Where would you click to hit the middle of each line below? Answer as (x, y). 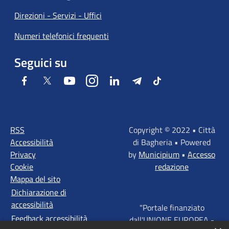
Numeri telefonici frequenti (62, 36)
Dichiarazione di (39, 192)
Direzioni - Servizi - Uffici (58, 16)
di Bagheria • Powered (172, 142)
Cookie (22, 167)
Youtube (89, 81)
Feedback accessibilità (49, 219)
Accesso (201, 155)
